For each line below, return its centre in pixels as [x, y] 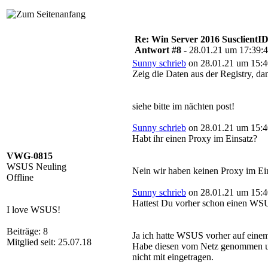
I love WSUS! [33, 210]
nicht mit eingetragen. [173, 257]
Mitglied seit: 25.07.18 [49, 242]
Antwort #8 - [162, 50]
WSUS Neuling [36, 167]
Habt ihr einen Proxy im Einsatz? [195, 138]
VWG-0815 [30, 156]
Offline [20, 177]
